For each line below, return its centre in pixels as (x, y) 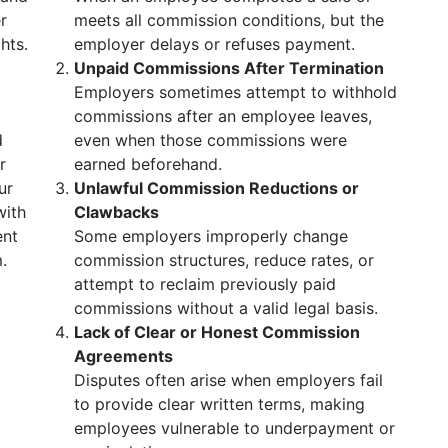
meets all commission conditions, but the (229, 19)
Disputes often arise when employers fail (228, 379)
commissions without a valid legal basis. (226, 307)
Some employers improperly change (211, 235)
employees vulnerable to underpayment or (234, 427)
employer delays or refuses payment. (214, 43)
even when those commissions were (210, 139)
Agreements (123, 355)
